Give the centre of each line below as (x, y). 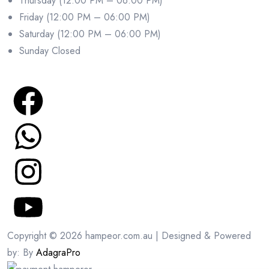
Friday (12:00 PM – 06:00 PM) (85, 17)
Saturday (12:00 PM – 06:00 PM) (90, 34)
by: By (22, 252)
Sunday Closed (50, 50)
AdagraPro (58, 252)
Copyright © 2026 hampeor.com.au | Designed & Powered (129, 235)
